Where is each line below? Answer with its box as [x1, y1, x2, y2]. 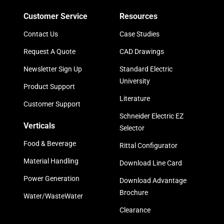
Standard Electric [119, 65, 172, 73]
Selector [119, 124, 144, 132]
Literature [119, 94, 150, 102]
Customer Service [23, 11, 87, 21]
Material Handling [23, 157, 78, 165]
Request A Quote [23, 47, 75, 55]
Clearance [119, 206, 150, 214]
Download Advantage [119, 176, 186, 184]
